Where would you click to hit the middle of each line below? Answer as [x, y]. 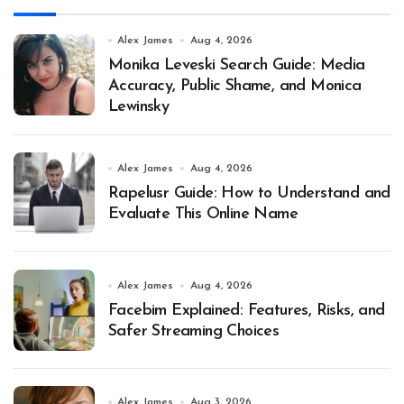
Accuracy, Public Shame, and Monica [235, 86]
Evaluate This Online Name [203, 215]
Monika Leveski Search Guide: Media [237, 65]
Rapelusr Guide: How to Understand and [249, 194]
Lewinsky [139, 106]
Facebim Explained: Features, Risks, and [247, 310]
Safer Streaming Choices [194, 331]
